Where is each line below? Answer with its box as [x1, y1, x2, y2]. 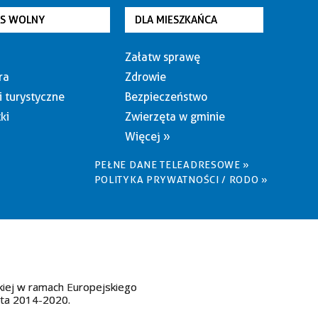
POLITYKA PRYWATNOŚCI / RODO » [94, 174, 268, 185]
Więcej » [124, 130, 170, 143]
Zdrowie [124, 70, 166, 84]
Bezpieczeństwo [124, 90, 207, 104]
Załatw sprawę [124, 50, 200, 64]
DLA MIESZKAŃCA [134, 13, 217, 26]
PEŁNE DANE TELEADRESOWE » [94, 159, 251, 170]
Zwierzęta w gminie [124, 110, 225, 124]
